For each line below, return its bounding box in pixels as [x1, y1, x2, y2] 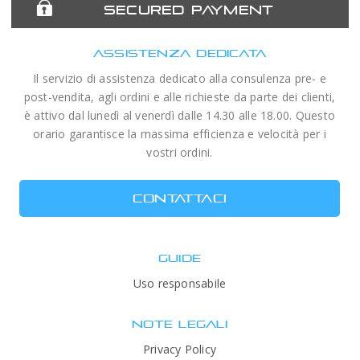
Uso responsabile [133, 275, 227, 291]
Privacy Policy [142, 341, 217, 357]
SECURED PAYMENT [103, 2, 274, 17]
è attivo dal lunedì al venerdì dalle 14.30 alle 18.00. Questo [23, 107, 336, 123]
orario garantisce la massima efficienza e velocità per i [33, 125, 326, 141]
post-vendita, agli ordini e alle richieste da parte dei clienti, [23, 88, 336, 104]
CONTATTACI [132, 190, 227, 205]
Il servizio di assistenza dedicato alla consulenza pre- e [32, 70, 327, 86]
